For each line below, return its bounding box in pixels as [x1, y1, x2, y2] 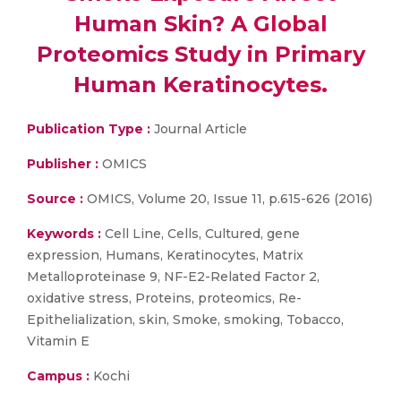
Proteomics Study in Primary [36, 41, 365, 67]
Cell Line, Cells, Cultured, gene [101, 226, 300, 242]
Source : [27, 191, 83, 207]
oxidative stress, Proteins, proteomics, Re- [27, 290, 302, 306]
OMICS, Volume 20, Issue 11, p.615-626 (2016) [83, 191, 372, 207]
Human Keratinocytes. [73, 72, 328, 98]
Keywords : [27, 226, 101, 242]
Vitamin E [27, 333, 90, 349]
